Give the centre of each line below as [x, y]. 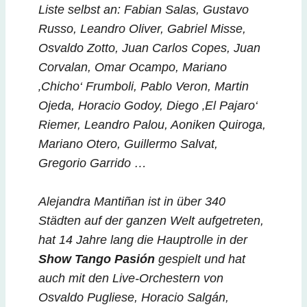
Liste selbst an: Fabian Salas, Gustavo [144, 10]
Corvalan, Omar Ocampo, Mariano [133, 67]
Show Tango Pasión [97, 259]
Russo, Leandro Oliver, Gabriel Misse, [142, 29]
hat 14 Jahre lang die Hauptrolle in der [143, 240]
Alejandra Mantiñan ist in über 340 [132, 202]
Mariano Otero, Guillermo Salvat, [128, 144]
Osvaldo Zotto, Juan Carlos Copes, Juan [149, 48]
